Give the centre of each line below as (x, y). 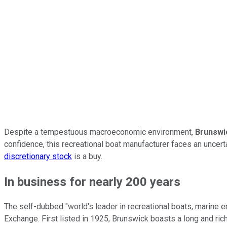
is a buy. (87, 156)
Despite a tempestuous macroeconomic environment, (100, 132)
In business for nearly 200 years (92, 182)
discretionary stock (38, 156)
